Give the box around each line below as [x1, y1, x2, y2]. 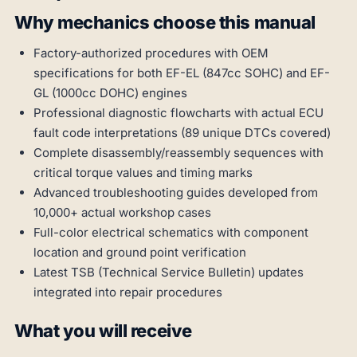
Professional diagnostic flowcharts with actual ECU [33, 105, 324, 121]
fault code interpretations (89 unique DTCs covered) [33, 125, 331, 141]
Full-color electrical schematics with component [33, 225, 308, 241]
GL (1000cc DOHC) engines [33, 85, 187, 101]
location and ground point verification [33, 245, 246, 261]
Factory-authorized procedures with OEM [33, 45, 269, 61]
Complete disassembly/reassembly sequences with [33, 145, 324, 161]
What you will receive [14, 320, 192, 342]
